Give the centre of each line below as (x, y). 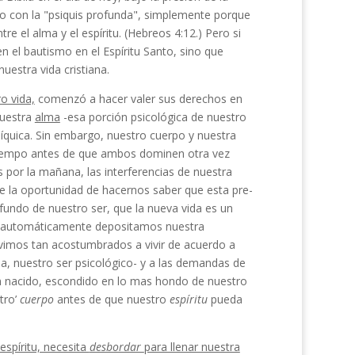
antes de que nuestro (113, 299)
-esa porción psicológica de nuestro (153, 117)
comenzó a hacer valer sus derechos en (138, 99)
